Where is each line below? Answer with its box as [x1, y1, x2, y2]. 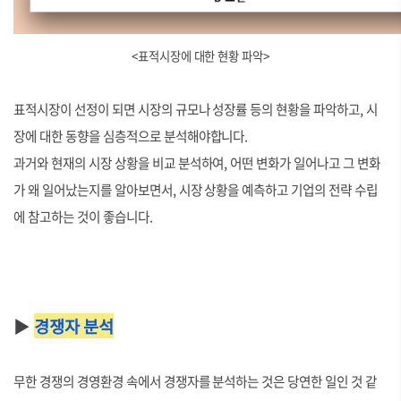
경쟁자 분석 [33, 313, 114, 338]
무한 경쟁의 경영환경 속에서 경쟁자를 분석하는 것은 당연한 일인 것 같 [13, 371, 378, 391]
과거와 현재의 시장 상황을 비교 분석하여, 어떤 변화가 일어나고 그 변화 [13, 153, 381, 173]
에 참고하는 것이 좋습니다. [13, 207, 153, 226]
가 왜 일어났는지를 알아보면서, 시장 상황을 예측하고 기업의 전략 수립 [13, 180, 379, 200]
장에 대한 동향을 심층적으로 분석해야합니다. [13, 126, 249, 146]
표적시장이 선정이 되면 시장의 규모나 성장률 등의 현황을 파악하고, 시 [13, 99, 379, 119]
